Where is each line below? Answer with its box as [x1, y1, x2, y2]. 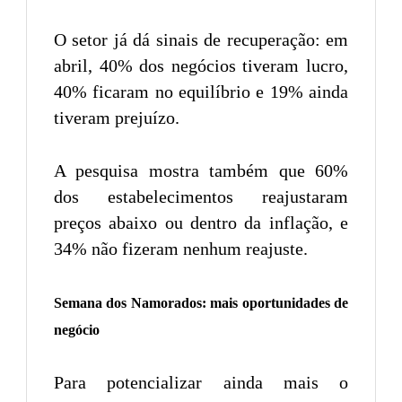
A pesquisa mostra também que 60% [54, 160, 348, 180]
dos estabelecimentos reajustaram [54, 186, 348, 206]
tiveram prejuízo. [54, 107, 179, 127]
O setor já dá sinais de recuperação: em [54, 29, 348, 49]
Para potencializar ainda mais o [54, 371, 348, 392]
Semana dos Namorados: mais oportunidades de [54, 294, 348, 310]
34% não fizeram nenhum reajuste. [54, 238, 308, 258]
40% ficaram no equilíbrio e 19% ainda [54, 81, 348, 101]
